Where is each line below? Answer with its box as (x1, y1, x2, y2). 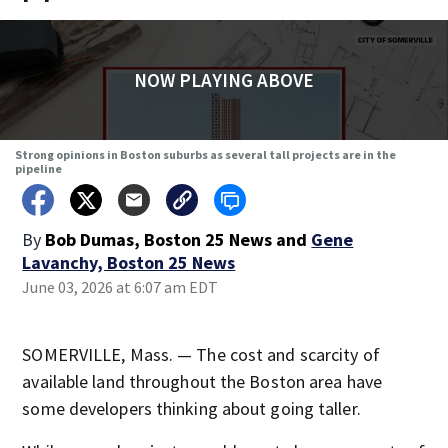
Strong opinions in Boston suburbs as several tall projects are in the (14, 147, 396, 162)
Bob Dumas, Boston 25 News (45, 228, 273, 251)
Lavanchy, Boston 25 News (22, 251, 236, 274)
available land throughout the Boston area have (22, 370, 382, 393)
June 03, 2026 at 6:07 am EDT (22, 277, 219, 297)
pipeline (14, 161, 62, 176)
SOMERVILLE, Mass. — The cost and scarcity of (22, 343, 380, 366)
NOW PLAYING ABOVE (133, 68, 314, 92)
